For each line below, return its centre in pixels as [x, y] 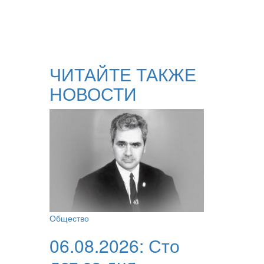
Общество [69, 218]
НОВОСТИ [93, 93]
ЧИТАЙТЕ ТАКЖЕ [123, 74]
